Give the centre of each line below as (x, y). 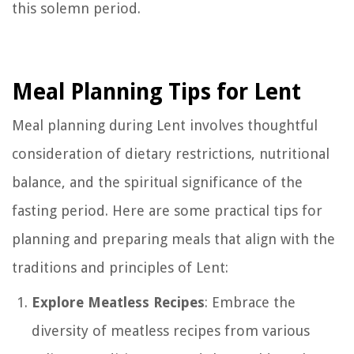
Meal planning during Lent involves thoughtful (165, 125)
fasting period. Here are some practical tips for (167, 210)
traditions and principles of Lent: (120, 267)
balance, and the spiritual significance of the (157, 182)
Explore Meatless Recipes (118, 302)
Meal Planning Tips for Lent (156, 92)
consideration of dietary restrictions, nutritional (171, 153)
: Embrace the (250, 302)
